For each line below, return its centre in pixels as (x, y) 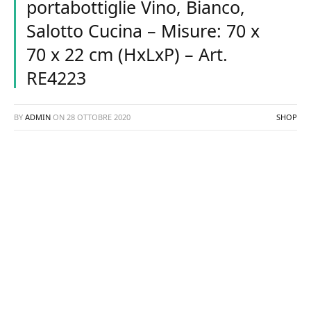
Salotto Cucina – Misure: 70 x (143, 31)
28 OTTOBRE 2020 (99, 117)
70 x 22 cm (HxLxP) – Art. (127, 54)
